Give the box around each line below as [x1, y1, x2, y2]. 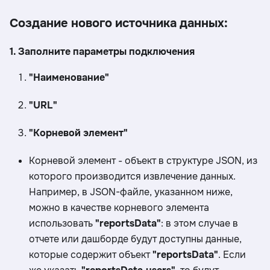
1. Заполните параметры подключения [10, 45, 195, 58]
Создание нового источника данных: [10, 16, 228, 31]
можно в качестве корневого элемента [29, 201, 209, 215]
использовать [29, 217, 95, 230]
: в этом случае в [161, 217, 238, 230]
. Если [218, 248, 246, 262]
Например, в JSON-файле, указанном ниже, [29, 186, 233, 199]
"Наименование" [29, 71, 109, 84]
